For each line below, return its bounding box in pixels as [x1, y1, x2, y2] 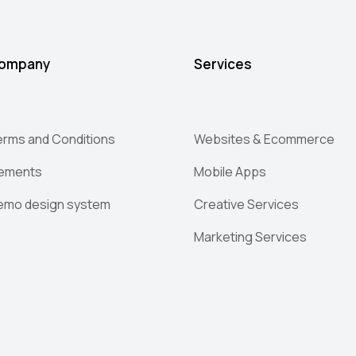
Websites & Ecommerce [194, 130, 335, 148]
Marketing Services [194, 228, 307, 246]
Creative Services [194, 195, 299, 213]
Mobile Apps [194, 163, 266, 180]
